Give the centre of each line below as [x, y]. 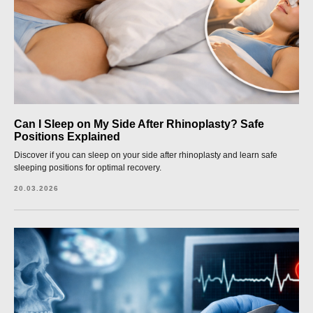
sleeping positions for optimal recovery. [88, 168]
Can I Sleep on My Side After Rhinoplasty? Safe [139, 124]
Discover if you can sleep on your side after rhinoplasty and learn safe [146, 155]
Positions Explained [67, 137]
